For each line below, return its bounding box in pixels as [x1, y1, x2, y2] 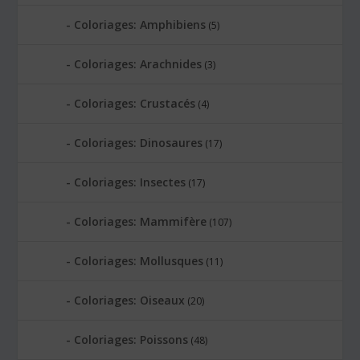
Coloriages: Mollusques [74, 252, 204, 268]
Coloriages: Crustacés [74, 95, 196, 111]
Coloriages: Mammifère [74, 213, 207, 229]
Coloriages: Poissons [74, 331, 189, 347]
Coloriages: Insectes [74, 174, 186, 190]
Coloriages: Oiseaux [74, 292, 186, 308]
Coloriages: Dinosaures [74, 134, 203, 150]
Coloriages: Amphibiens [74, 16, 207, 32]
